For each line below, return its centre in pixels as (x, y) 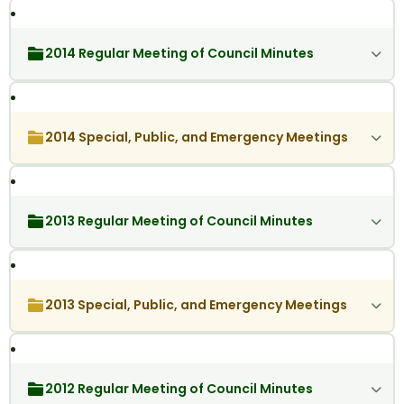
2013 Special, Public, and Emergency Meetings (196, 305)
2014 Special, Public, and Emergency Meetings (196, 138)
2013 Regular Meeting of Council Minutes (179, 221)
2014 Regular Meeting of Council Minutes (179, 54)
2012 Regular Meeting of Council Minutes (179, 389)
